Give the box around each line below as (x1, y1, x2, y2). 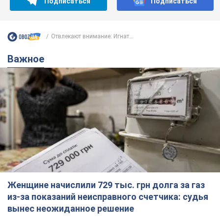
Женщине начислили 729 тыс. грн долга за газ (7, 180, 205, 191)
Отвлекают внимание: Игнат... (51, 33, 134, 40)
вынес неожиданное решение (7, 203, 134, 214)
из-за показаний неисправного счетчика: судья (7, 192, 208, 202)
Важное (14, 53, 44, 65)
